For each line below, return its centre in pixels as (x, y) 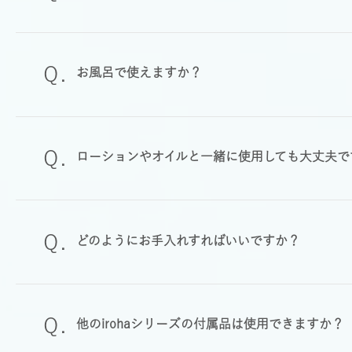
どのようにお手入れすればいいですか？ (189, 240)
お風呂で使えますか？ (139, 73)
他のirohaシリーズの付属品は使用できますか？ (211, 324)
